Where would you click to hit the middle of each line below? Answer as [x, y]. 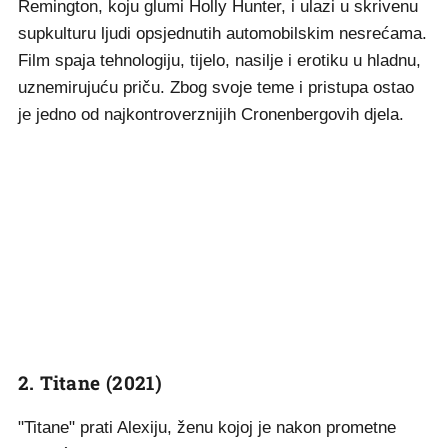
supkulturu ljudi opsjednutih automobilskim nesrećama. [222, 33]
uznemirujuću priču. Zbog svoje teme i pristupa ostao [216, 87]
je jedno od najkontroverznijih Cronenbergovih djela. [211, 114]
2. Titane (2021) [90, 382]
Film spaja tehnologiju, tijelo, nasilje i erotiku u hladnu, [219, 60]
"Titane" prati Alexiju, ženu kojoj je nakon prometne [207, 427]
